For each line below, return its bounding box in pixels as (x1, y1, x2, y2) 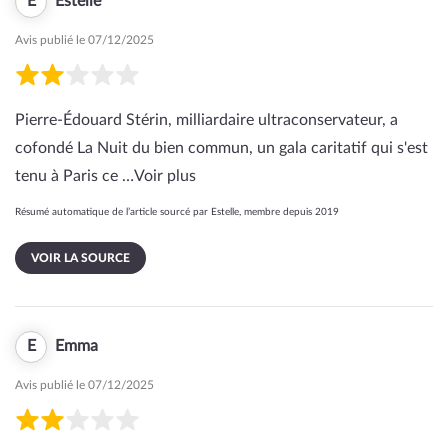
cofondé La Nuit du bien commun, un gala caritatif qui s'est (15, 140, 428, 156)
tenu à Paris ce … (15, 168, 134, 184)
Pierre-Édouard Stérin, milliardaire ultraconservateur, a (15, 112, 398, 128)
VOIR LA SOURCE (31, 252, 130, 264)
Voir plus (134, 168, 196, 184)
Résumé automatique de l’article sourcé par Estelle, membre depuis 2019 (15, 207, 339, 217)
